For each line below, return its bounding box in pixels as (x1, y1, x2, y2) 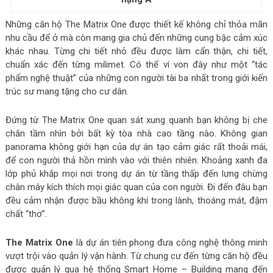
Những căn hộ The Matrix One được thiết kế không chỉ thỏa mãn (5, 18, 268, 30)
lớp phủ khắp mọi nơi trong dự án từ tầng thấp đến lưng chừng (5, 168, 268, 179)
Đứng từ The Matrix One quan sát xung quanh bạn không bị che (5, 114, 268, 126)
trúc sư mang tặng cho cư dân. (5, 85, 131, 97)
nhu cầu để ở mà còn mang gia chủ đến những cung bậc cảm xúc (5, 32, 268, 43)
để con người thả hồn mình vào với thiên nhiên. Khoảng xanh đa (5, 154, 268, 166)
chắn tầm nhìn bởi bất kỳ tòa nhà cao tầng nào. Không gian (5, 127, 268, 139)
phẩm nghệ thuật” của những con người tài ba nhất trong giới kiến (5, 72, 268, 83)
